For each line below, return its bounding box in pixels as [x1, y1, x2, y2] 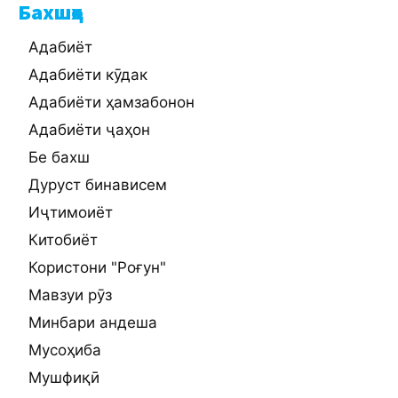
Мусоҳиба [28, 341, 101, 360]
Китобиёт [28, 231, 98, 250]
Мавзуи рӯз [28, 286, 112, 305]
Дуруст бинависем [28, 176, 167, 195]
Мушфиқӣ [28, 369, 99, 387]
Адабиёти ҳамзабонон [28, 93, 195, 112]
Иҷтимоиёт [28, 203, 113, 222]
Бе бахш [28, 148, 90, 167]
